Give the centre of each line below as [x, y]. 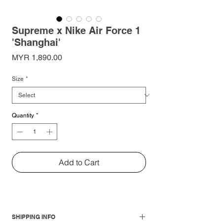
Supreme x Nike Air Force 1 [76, 30]
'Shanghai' [36, 42]
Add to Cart [79, 162]
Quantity [23, 115]
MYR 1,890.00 [37, 57]
